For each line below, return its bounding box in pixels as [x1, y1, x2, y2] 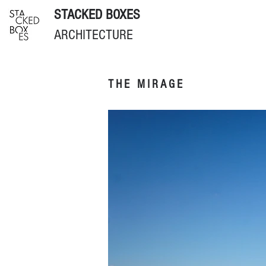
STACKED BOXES [54, 7, 140, 23]
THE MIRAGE [108, 78, 185, 91]
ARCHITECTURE [54, 27, 133, 43]
